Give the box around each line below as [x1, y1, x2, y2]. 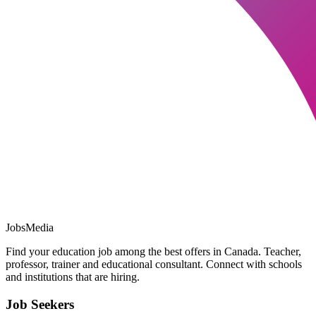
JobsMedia [6, 221, 54, 233]
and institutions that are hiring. [6, 270, 140, 283]
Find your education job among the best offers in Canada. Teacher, [6, 245, 301, 257]
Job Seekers [6, 296, 74, 312]
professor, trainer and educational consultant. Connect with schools [6, 257, 302, 270]
